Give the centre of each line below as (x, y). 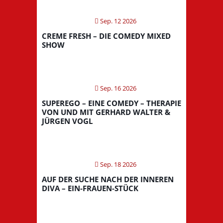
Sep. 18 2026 (117, 164)
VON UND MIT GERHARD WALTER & (106, 112)
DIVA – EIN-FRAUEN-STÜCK (90, 188)
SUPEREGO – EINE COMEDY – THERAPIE (111, 103)
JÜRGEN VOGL (67, 121)
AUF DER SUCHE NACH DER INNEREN (108, 179)
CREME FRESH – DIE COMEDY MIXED (106, 36)
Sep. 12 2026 (117, 21)
